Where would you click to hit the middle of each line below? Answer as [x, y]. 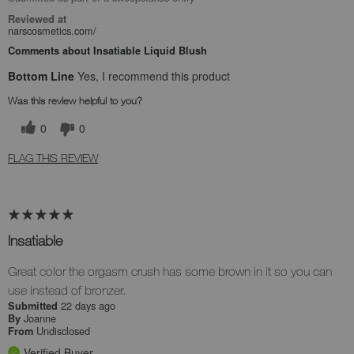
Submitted [34, 306]
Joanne [40, 318]
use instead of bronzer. [67, 290]
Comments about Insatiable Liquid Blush [107, 51]
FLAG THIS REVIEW [53, 158]
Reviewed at [37, 19]
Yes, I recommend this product [152, 76]
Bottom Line [41, 76]
